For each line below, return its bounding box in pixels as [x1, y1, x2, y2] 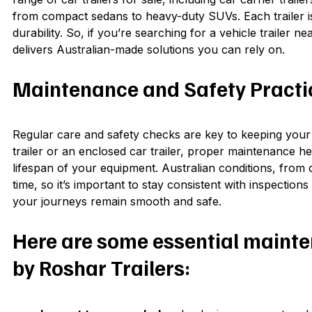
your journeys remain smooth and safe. [13, 194, 221, 209]
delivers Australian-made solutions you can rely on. [13, 42, 285, 56]
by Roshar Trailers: [13, 254, 190, 281]
